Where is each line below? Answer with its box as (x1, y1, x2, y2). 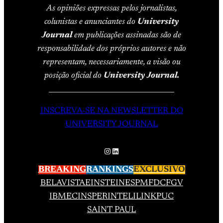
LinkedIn (111, 146, 141, 155)
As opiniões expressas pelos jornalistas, (46, 3, 177, 13)
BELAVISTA (40, 178, 85, 188)
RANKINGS (86, 165, 133, 174)
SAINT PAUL (87, 205, 136, 215)
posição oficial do (44, 71, 104, 80)
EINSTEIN (85, 178, 125, 188)
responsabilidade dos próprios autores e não (37, 44, 186, 53)
